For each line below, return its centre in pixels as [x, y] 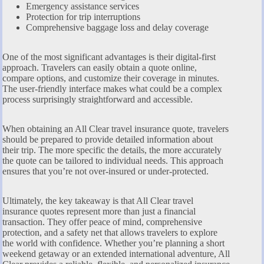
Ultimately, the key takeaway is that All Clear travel [98, 200]
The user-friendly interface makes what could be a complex [112, 88]
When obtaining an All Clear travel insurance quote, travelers [115, 128]
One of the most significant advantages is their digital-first [109, 57]
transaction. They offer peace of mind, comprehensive [102, 222]
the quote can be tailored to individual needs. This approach [113, 160]
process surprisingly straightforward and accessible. [98, 99]
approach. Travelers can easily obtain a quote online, [100, 67]
